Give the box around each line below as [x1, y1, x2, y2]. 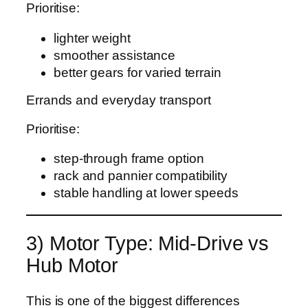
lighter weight [54, 30, 131, 45]
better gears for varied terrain [54, 65, 221, 80]
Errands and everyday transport [26, 93, 211, 108]
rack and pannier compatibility [54, 168, 228, 184]
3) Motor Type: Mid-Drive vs [26, 232, 269, 254]
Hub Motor [26, 254, 119, 276]
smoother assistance [54, 47, 176, 63]
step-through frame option [54, 151, 204, 166]
